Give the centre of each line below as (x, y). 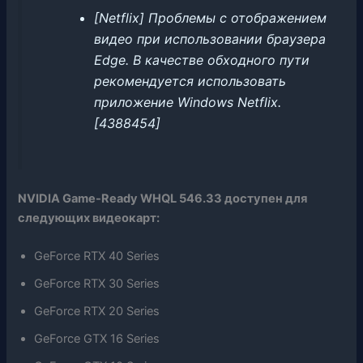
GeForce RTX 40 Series (97, 256)
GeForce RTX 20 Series (97, 312)
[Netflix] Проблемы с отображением (210, 17)
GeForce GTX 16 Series (97, 339)
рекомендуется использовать (190, 81)
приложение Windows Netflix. (187, 102)
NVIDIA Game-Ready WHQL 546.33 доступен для (163, 198)
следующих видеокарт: (89, 218)
